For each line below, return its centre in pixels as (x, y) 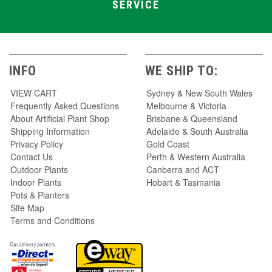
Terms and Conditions (53, 220)
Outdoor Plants (39, 169)
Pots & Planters (40, 195)
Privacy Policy (37, 144)
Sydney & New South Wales (199, 93)
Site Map (27, 207)
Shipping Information (50, 131)
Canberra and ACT (183, 169)
